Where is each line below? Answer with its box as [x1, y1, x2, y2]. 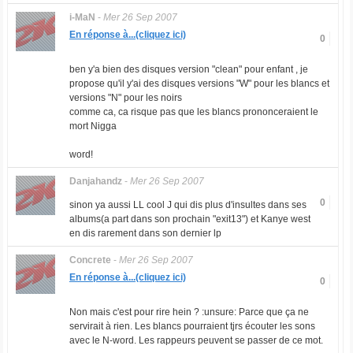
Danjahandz [69, 176, 122, 187]
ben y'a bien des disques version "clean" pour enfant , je [69, 64, 308, 75]
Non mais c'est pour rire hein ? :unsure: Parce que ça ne [69, 307, 309, 318]
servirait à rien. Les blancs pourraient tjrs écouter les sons [69, 321, 315, 332]
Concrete [69, 255, 111, 266]
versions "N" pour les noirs [69, 92, 182, 103]
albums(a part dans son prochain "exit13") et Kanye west [69, 214, 310, 225]
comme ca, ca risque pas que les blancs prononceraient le [69, 106, 318, 117]
